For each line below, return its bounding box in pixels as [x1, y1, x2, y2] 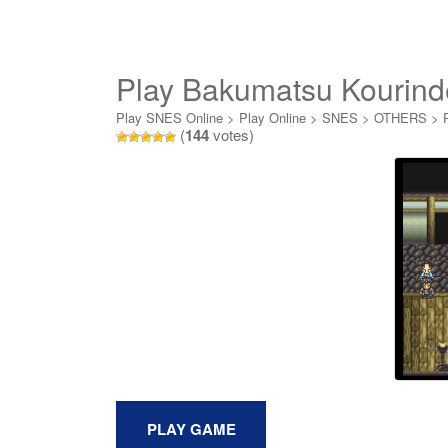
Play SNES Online [116, 108, 223, 127]
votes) [209, 124, 254, 145]
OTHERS [374, 108, 427, 127]
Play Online [239, 108, 306, 127]
